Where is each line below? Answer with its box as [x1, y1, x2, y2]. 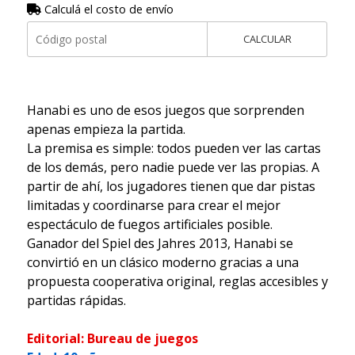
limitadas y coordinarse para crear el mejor [26, 196, 281, 214]
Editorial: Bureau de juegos [26, 329, 198, 347]
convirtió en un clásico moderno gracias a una [26, 253, 299, 271]
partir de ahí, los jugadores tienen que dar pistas [26, 177, 315, 195]
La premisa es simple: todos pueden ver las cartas [26, 139, 321, 157]
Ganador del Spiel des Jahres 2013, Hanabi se [26, 234, 293, 252]
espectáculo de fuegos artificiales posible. [26, 215, 273, 233]
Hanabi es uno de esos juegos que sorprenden [26, 101, 304, 119]
